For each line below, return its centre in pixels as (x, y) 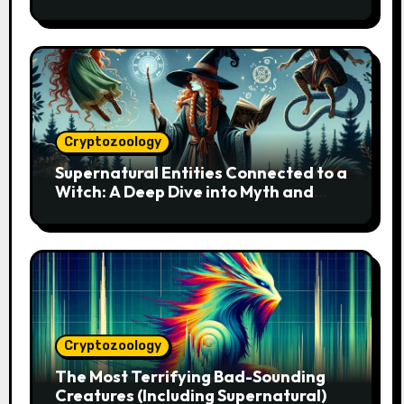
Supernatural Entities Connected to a (201, 172)
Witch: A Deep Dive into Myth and (184, 191)
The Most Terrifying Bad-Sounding (190, 376)
